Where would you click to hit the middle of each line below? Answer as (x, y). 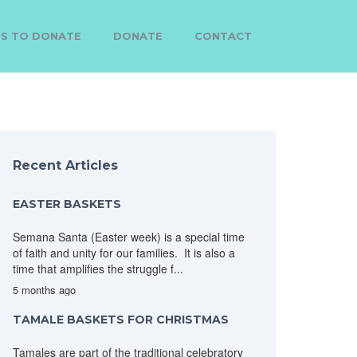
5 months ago (44, 290)
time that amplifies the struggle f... (98, 269)
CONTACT (223, 36)
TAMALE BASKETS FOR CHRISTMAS (121, 320)
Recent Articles (65, 165)
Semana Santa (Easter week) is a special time (129, 237)
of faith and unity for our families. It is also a (124, 253)
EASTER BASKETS (67, 204)
